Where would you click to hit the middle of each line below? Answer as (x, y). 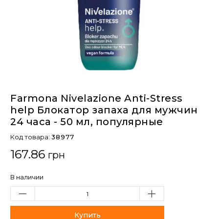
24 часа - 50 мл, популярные (87, 122)
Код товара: (31, 137)
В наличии (27, 177)
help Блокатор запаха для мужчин (104, 110)
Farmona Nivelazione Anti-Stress (97, 99)
